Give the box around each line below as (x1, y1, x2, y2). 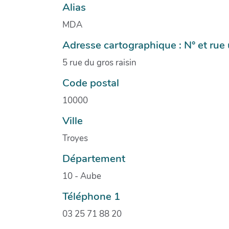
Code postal (62, 75, 119, 90)
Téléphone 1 (62, 189, 120, 203)
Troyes (62, 132, 88, 144)
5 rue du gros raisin (62, 56, 136, 68)
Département (62, 151, 125, 166)
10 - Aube (62, 170, 101, 182)
